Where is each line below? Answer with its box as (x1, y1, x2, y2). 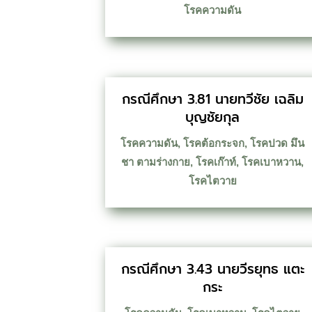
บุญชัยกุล (185, 107, 240, 127)
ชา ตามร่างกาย (121, 155, 191, 168)
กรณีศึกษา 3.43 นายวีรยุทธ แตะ (120, 258, 304, 279)
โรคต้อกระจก (183, 136, 245, 149)
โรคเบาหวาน (242, 155, 302, 168)
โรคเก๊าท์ (196, 155, 237, 168)
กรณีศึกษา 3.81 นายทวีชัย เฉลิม (121, 88, 304, 109)
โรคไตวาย (188, 174, 237, 187)
